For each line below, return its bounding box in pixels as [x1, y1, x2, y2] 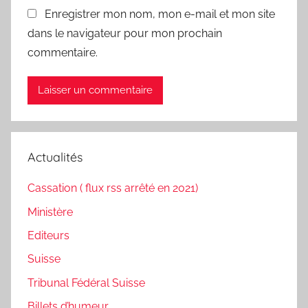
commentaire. [27, 45, 98, 59]
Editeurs [27, 228, 69, 242]
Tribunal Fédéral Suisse [27, 276, 145, 289]
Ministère [27, 205, 73, 219]
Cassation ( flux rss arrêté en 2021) [27, 181, 198, 195]
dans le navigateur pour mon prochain [27, 26, 222, 40]
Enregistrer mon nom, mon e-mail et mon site [45, 7, 275, 21]
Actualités [27, 148, 82, 165]
